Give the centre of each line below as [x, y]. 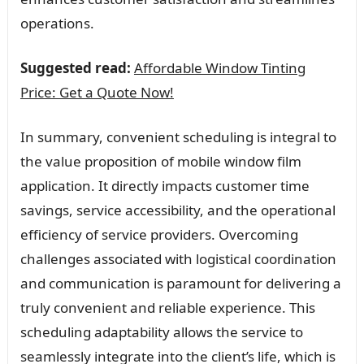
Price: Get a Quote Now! [97, 92]
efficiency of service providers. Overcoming [159, 234]
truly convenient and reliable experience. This [167, 307]
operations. [57, 23]
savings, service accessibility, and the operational [178, 210]
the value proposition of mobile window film [160, 161]
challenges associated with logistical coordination [178, 258]
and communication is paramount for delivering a [180, 283]
